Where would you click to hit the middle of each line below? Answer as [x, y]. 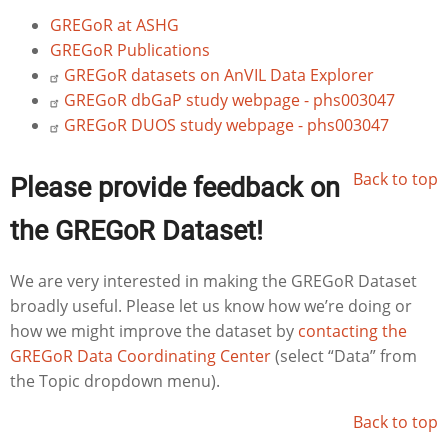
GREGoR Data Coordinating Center [140, 356]
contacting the [352, 331]
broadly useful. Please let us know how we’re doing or [211, 306]
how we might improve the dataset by [154, 331]
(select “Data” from [344, 356]
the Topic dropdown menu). [115, 381]
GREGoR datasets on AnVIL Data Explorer [219, 75]
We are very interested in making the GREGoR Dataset [213, 281]
